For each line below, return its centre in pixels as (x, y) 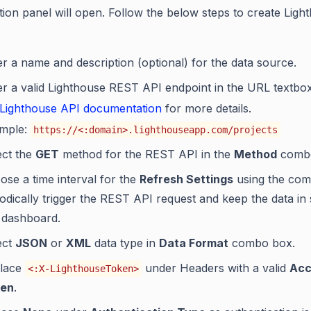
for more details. (207, 109)
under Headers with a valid (216, 268)
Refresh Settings (186, 179)
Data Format (194, 243)
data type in (125, 243)
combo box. (262, 243)
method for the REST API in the (146, 154)
